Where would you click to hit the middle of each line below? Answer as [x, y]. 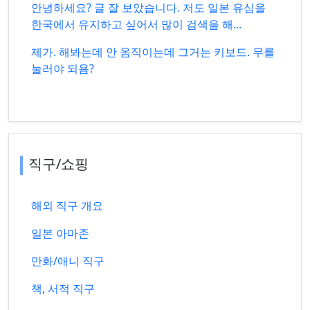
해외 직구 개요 [67, 206]
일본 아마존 [60, 233]
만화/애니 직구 [68, 261]
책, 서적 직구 [63, 289]
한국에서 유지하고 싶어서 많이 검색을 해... [136, 24]
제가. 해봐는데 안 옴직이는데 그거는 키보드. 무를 [153, 52]
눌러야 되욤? [63, 69]
